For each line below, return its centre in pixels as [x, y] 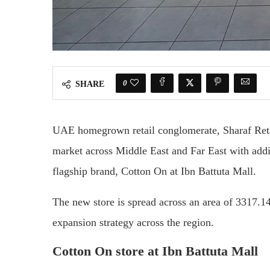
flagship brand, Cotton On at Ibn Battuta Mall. [154, 171]
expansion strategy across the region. [133, 222]
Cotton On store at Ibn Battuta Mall [155, 251]
